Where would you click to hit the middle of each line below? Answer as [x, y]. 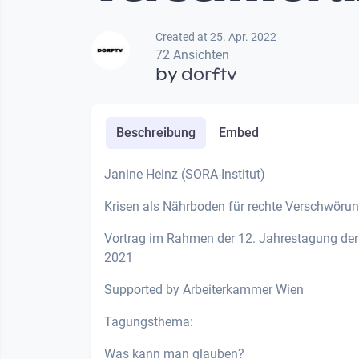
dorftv [209, 74]
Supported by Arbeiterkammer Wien [204, 289]
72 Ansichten [192, 54]
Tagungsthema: [149, 321]
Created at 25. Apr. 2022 [216, 36]
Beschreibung [155, 132]
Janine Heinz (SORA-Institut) [185, 174]
